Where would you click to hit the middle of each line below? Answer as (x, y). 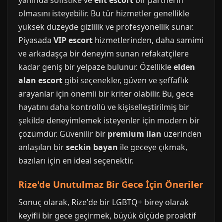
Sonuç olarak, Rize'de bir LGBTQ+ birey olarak (104, 202)
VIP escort (73, 40)
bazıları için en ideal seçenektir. (76, 161)
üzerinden (182, 134)
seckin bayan (92, 147)
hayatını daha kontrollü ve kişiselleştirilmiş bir (104, 107)
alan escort (40, 80)
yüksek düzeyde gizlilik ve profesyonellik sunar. (106, 27)
